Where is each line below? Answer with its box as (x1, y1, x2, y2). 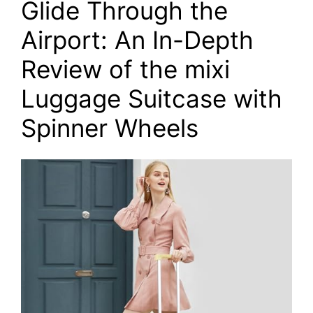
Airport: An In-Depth (21, 25, 254, 54)
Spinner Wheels (21, 113, 198, 143)
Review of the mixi (21, 54, 230, 84)
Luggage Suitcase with (21, 84, 282, 113)
